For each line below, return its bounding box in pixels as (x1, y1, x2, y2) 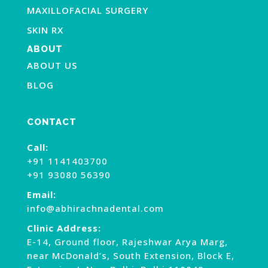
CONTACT (26, 117, 77, 128)
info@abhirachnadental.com (26, 202, 164, 215)
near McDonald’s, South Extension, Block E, (26, 249, 234, 262)
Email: (26, 188, 56, 201)
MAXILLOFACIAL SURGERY (26, 4, 148, 17)
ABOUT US (26, 59, 77, 72)
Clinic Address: (26, 222, 101, 234)
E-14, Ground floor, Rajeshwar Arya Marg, (26, 236, 228, 248)
